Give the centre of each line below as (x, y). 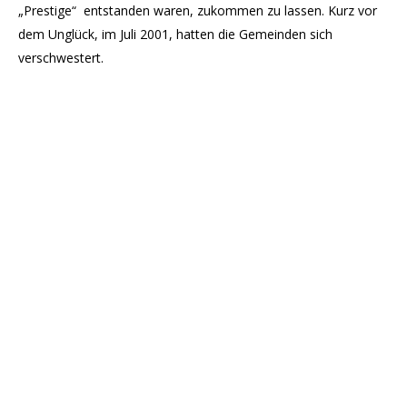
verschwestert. (61, 58)
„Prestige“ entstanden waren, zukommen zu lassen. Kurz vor (198, 10)
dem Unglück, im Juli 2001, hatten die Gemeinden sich (175, 34)
